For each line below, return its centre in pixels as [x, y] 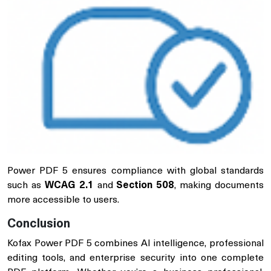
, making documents [219, 186]
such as [26, 186]
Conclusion [39, 225]
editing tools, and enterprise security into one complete [135, 259]
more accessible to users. [63, 201]
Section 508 [145, 186]
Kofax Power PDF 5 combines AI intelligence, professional [135, 244]
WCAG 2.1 [69, 186]
